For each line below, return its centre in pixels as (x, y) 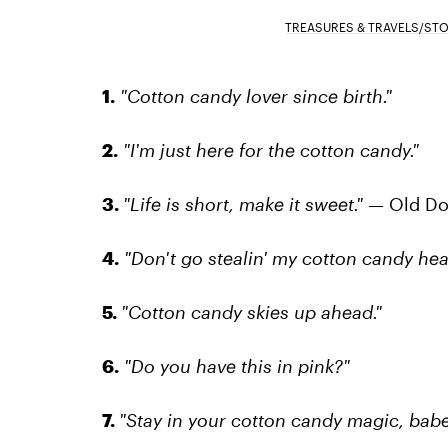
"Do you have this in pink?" (236, 365)
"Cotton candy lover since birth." (255, 95)
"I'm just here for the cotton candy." (270, 149)
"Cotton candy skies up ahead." (251, 311)
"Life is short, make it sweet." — (255, 203)
